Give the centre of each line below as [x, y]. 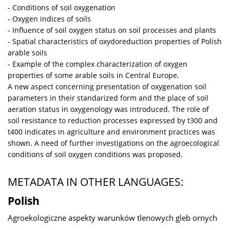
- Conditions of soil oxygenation [62, 8]
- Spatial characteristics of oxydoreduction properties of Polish [115, 42]
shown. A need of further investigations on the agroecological [113, 143]
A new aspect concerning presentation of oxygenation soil [107, 87]
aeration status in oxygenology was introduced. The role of [108, 109]
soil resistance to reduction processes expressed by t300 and [113, 121]
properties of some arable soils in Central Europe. [93, 75]
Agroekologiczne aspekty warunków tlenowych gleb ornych [112, 218]
